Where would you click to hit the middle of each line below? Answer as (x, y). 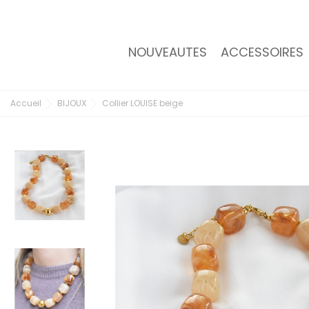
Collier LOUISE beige (142, 103)
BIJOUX (72, 103)
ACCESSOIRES (262, 52)
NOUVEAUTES (167, 52)
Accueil (26, 103)
